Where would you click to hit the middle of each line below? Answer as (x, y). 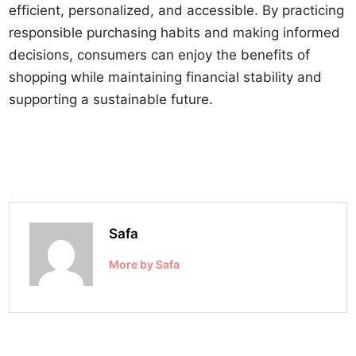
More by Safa (145, 264)
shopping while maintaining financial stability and (166, 77)
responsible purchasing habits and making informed (175, 33)
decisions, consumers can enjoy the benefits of (160, 55)
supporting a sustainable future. (111, 99)
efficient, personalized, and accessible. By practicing (177, 10)
